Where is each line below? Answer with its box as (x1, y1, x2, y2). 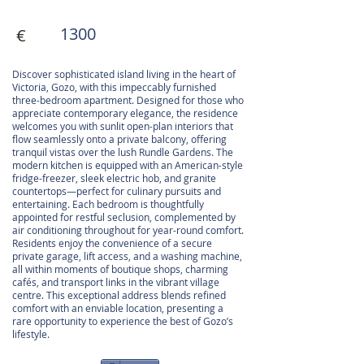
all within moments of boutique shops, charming (12, 262, 228, 276)
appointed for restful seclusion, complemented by (12, 210, 236, 224)
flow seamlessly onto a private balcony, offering (12, 132, 227, 146)
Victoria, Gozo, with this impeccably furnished (12, 80, 216, 94)
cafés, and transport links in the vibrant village (12, 275, 219, 289)
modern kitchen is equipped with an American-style (12, 158, 243, 172)
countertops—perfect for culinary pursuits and (12, 184, 221, 198)
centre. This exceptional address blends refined (12, 288, 226, 302)
